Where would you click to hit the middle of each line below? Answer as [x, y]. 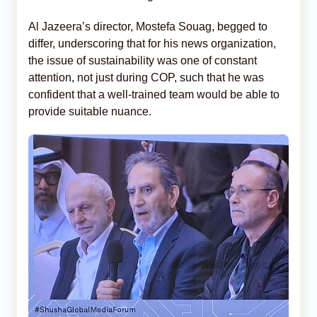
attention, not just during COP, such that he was [146, 77]
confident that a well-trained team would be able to [154, 94]
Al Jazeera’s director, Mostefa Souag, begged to [148, 26]
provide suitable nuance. [90, 111]
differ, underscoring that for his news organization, [152, 43]
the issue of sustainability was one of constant [143, 60]
